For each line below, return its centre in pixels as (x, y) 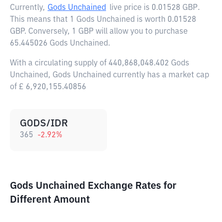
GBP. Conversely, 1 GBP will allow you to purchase (99, 32)
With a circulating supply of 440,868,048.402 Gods (100, 63)
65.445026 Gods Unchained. (60, 44)
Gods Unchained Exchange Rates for (93, 186)
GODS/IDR (44, 123)
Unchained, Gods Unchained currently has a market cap (110, 75)
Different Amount (50, 200)
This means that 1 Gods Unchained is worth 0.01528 (103, 20)
